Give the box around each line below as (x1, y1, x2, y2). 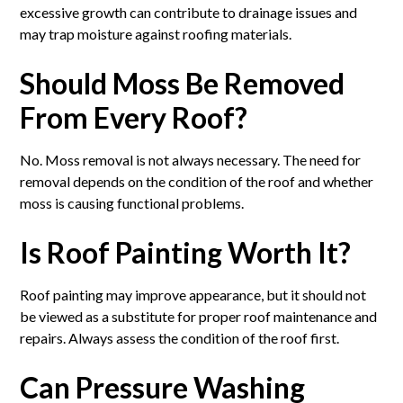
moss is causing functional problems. (20, 193, 245, 211)
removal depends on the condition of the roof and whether (20, 172, 374, 190)
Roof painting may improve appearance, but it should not (20, 285, 367, 303)
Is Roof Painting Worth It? (20, 234, 352, 270)
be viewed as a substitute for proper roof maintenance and (20, 307, 378, 325)
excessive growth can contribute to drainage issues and (20, 3, 358, 21)
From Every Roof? (20, 99, 248, 135)
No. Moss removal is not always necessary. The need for (20, 150, 362, 168)
